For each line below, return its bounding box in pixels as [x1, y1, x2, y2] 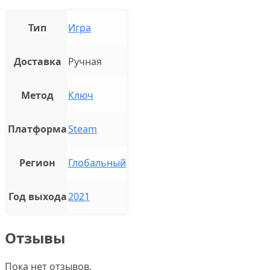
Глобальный [68, 155, 126, 169]
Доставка [13, 54, 61, 68]
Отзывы [5, 227, 65, 248]
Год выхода [8, 189, 67, 203]
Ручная [68, 54, 102, 68]
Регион [19, 155, 55, 169]
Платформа [8, 122, 67, 136]
